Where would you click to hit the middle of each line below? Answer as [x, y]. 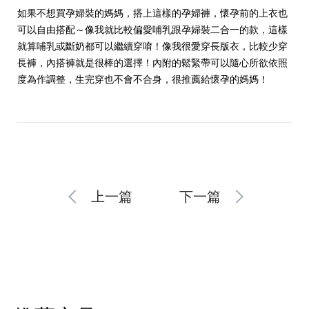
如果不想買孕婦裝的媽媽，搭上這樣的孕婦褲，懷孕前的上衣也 [152, 13]
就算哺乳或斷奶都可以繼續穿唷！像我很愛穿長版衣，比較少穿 [152, 46]
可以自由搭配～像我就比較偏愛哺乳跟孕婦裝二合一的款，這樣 [152, 29]
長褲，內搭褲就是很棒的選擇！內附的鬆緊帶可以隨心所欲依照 [152, 62]
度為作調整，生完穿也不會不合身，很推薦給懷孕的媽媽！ [143, 79]
